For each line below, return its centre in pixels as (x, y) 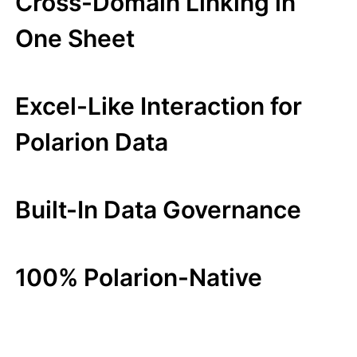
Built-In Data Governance (158, 210)
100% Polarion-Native (139, 278)
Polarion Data (92, 142)
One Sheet (75, 39)
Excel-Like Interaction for (159, 106)
